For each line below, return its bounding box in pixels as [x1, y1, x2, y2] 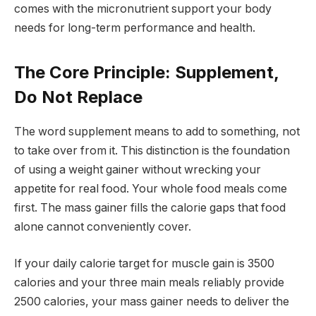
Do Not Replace [14, 87, 142, 108]
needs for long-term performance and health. [14, 20, 255, 35]
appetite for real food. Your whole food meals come [14, 182, 287, 196]
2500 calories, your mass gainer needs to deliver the [14, 294, 289, 308]
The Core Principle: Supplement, [14, 62, 279, 83]
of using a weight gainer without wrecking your [14, 163, 261, 177]
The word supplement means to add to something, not [14, 125, 300, 139]
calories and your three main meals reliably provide [14, 275, 284, 289]
